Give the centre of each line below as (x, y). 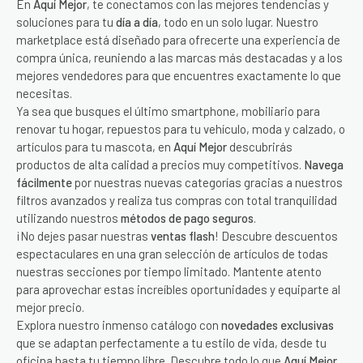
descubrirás (260, 147)
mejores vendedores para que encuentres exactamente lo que (179, 75)
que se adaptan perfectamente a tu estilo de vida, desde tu (171, 343)
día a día (137, 22)
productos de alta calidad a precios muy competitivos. (160, 164)
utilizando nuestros (68, 218)
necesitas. (44, 93)
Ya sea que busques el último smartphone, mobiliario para (168, 111)
